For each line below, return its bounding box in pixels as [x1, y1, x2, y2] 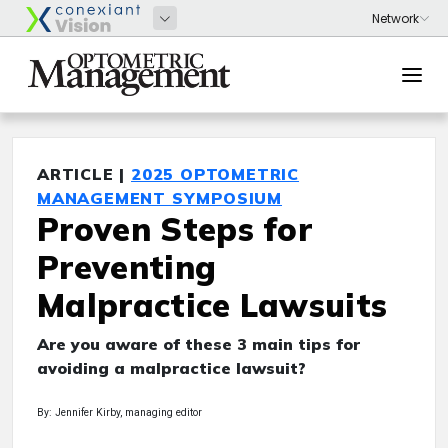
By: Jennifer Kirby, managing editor [37, 406, 202, 419]
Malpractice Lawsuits [37, 285, 388, 325]
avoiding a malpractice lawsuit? [37, 358, 306, 378]
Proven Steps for [37, 209, 313, 249]
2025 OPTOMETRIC [131, 164, 300, 184]
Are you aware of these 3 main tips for [37, 334, 360, 354]
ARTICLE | [37, 164, 132, 184]
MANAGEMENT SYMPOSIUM [37, 188, 283, 208]
